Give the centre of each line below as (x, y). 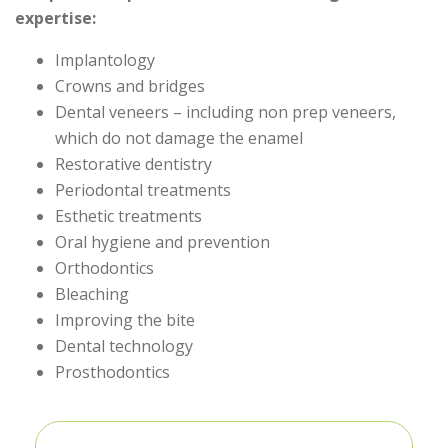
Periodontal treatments (143, 190)
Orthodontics (104, 268)
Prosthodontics (112, 372)
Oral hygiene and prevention (162, 242)
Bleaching (92, 294)
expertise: (55, 18)
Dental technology (124, 346)
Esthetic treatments (128, 216)
